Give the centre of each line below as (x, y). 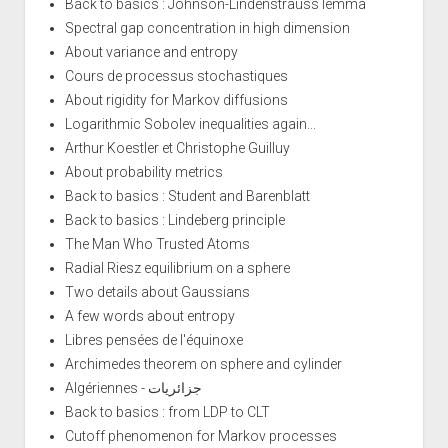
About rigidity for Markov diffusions (176, 99)
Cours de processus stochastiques (176, 75)
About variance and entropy (151, 51)
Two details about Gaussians (157, 291)
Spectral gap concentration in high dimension (207, 27)
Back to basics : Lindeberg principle (174, 219)
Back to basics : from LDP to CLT (167, 411)
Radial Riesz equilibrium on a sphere (177, 267)
